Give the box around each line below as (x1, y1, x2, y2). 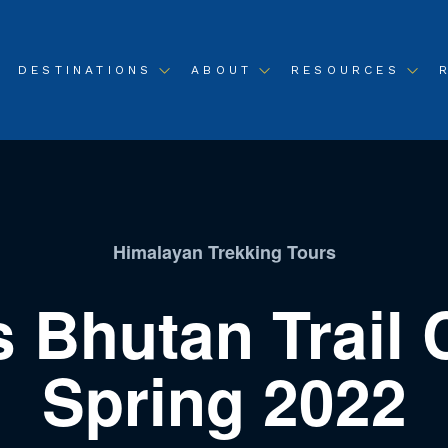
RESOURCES (290, 63, 400, 77)
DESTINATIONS (17, 63, 153, 77)
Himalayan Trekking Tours (112, 239, 336, 265)
